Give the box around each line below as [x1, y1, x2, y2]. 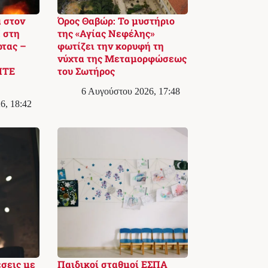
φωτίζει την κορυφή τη [57, 39, 164, 53]
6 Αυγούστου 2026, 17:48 [81, 86, 180, 97]
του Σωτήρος [57, 65, 115, 78]
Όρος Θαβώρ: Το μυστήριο [57, 14, 175, 28]
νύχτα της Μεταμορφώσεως [57, 52, 187, 65]
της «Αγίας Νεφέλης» [57, 27, 155, 40]
